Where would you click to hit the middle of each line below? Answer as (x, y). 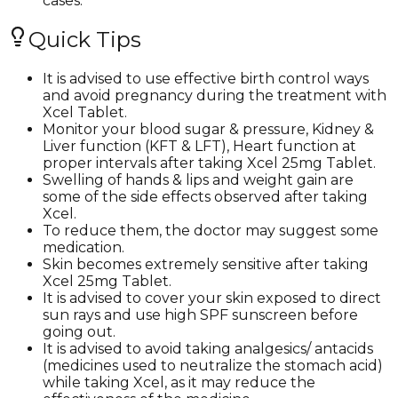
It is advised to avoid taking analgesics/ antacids (208, 349)
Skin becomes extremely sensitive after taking (206, 265)
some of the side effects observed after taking (205, 197)
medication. (84, 248)
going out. (79, 332)
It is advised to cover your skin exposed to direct (212, 298)
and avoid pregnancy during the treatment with (215, 96)
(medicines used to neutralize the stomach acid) (213, 366)
